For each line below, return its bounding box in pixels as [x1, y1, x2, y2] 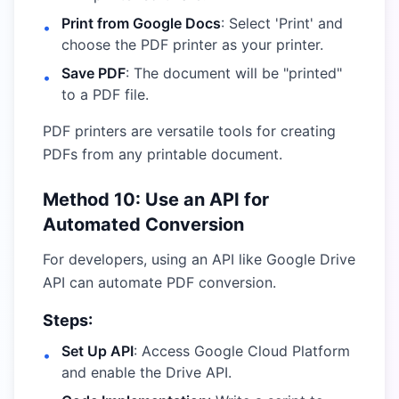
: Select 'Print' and [221, 14, 343, 32]
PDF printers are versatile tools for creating [43, 122, 336, 140]
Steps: [43, 311, 93, 330]
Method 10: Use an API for [43, 189, 269, 210]
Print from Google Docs [61, 14, 221, 32]
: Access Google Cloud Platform [134, 342, 350, 360]
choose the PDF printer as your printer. [61, 36, 323, 53]
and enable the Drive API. [61, 363, 232, 381]
